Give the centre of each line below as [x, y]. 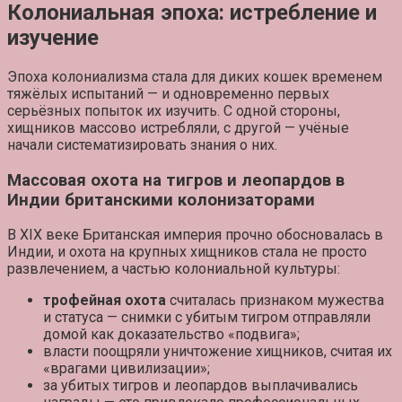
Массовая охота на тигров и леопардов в [176, 180]
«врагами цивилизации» [125, 369]
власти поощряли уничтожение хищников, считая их [218, 352]
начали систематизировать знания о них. [142, 144]
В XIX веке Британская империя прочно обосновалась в [195, 235]
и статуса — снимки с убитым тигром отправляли [207, 318]
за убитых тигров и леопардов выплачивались [201, 386]
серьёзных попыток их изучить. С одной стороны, [174, 110]
